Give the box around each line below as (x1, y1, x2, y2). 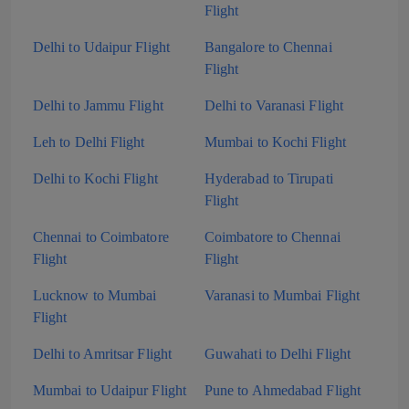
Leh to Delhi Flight (33, 134, 145, 150)
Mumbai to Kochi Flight (204, 134, 346, 150)
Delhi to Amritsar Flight (33, 346, 172, 362)
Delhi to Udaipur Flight (33, 39, 170, 55)
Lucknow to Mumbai (33, 288, 157, 303)
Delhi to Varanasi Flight (204, 98, 343, 113)
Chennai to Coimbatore (33, 229, 169, 245)
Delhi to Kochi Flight (33, 171, 158, 186)
